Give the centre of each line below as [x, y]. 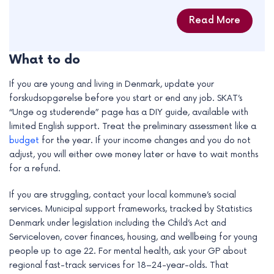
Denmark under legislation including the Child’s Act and [118, 223]
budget [24, 141]
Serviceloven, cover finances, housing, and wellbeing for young [133, 237]
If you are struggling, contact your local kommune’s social [123, 195]
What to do [45, 60]
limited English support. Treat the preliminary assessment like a [133, 127]
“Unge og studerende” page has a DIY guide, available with [129, 113]
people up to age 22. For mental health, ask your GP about [128, 251]
